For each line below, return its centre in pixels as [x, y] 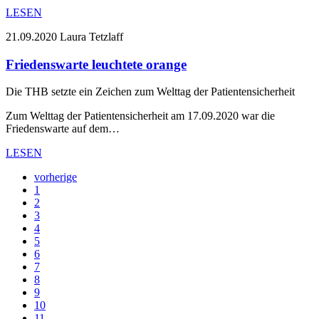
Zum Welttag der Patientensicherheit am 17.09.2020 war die [140, 116]
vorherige [56, 177]
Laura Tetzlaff [91, 36]
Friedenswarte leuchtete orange [96, 64]
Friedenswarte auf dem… [63, 129]
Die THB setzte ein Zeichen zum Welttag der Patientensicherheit [150, 92]
